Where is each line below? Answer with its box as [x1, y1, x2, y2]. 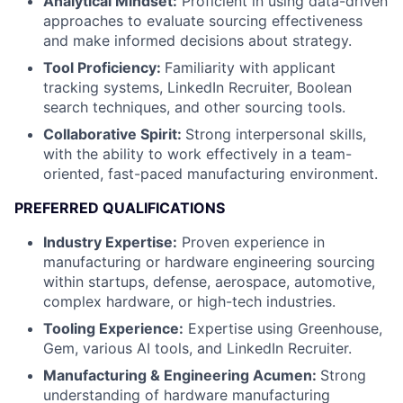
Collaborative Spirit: [43, 125, 185, 143]
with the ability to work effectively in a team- [43, 145, 352, 163]
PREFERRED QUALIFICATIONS [14, 199, 225, 217]
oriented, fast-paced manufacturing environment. [43, 165, 378, 183]
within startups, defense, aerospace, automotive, [43, 273, 375, 291]
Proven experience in [177, 233, 325, 251]
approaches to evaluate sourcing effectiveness [43, 12, 363, 30]
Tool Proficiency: [43, 58, 165, 76]
